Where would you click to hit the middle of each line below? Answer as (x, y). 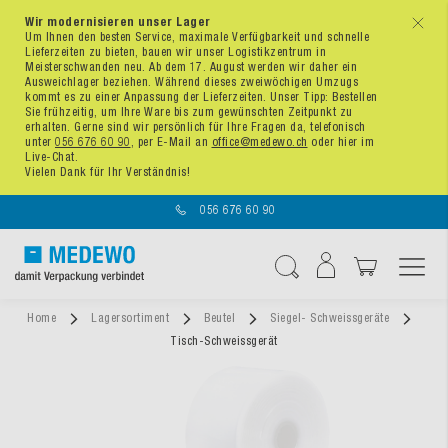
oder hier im (340, 142)
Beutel (221, 318)
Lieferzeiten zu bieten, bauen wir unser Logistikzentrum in (175, 52)
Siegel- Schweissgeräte (331, 318)
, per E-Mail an (171, 142)
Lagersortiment (132, 318)
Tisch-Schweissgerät (224, 341)
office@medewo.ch (259, 142)
